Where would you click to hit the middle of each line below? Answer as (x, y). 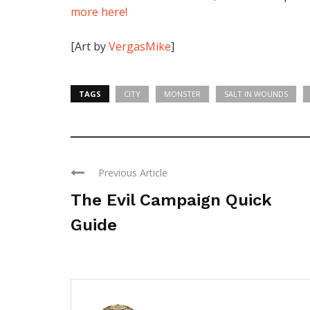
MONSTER (182, 93)
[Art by (90, 46)
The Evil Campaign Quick (171, 200)
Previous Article (133, 172)
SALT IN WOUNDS (256, 93)
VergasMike (140, 46)
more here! (99, 11)
